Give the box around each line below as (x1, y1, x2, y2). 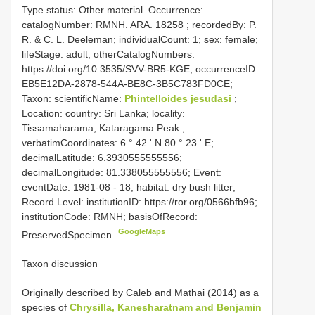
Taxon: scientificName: (22, 92, 124, 104)
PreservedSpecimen (22, 229, 115, 240)
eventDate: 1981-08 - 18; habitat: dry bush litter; (22, 181, 236, 193)
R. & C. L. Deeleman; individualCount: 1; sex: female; (22, 33, 258, 45)
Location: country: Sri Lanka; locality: (22, 107, 185, 119)
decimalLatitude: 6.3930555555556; (22, 151, 182, 163)
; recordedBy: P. (184, 18, 257, 30)
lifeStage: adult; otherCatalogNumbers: (22, 48, 195, 60)
